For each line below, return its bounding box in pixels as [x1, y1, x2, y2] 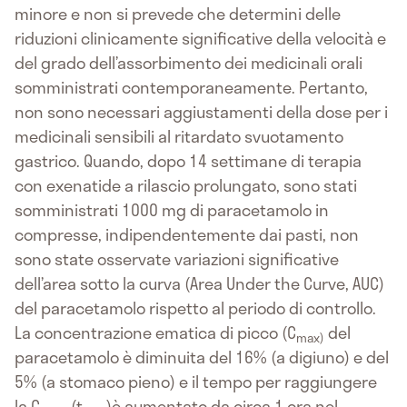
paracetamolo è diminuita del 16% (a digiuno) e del [15, 344, 389, 371]
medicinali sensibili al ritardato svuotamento [15, 124, 343, 150]
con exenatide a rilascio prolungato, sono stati [15, 173, 357, 199]
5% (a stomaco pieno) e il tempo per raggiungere [15, 369, 377, 395]
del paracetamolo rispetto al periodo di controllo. [15, 295, 376, 322]
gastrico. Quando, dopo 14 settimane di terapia [15, 148, 362, 174]
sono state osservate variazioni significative [15, 246, 339, 273]
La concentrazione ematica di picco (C [15, 320, 296, 346]
